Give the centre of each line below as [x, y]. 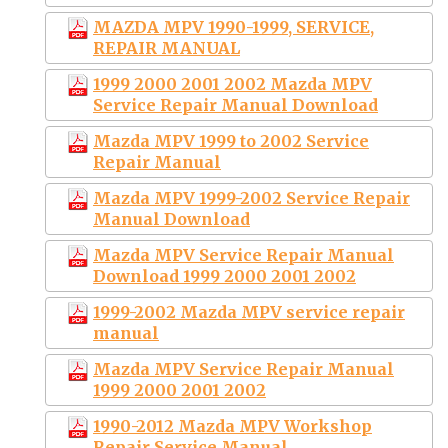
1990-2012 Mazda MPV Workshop [232, 425]
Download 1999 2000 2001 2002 [224, 275]
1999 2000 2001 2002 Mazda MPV [232, 83]
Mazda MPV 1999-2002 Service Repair [251, 197]
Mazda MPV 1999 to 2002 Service [231, 140]
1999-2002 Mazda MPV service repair [249, 311]
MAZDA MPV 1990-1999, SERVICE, [233, 26]
